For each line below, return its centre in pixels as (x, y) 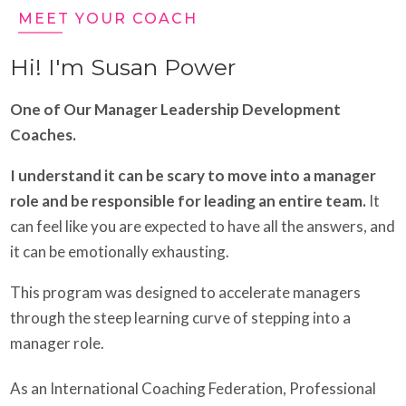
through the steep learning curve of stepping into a (180, 318)
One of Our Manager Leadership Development (175, 110)
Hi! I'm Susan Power (123, 68)
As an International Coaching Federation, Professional (193, 389)
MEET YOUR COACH (108, 19)
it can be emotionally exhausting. (120, 252)
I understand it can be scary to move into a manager (193, 176)
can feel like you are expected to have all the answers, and (203, 227)
